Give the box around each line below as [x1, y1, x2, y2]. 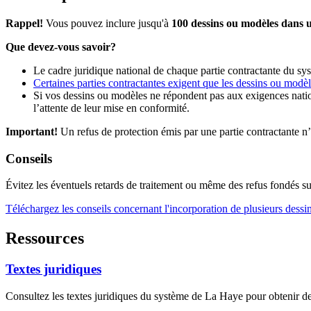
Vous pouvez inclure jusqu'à [43, 17, 171, 29]
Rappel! [6, 17, 43, 29]
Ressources [6, 229, 84, 248]
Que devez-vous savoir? [6, 41, 116, 53]
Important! [6, 126, 58, 137]
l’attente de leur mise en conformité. [33, 102, 190, 114]
